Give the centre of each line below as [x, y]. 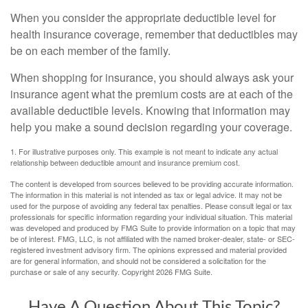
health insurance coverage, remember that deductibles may [154, 34]
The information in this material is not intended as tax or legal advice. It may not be [146, 195]
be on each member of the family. [90, 51]
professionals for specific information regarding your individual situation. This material [151, 217]
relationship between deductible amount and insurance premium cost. [125, 163]
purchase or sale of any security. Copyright [83, 272]
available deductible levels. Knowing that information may [150, 111]
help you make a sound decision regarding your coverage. [151, 127]
